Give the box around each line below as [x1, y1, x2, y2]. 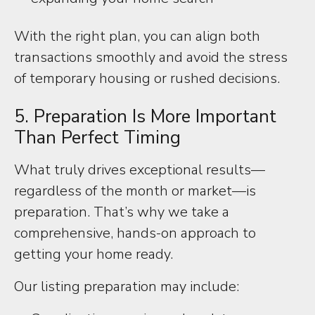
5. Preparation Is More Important [14, 104, 276, 129]
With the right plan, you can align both [14, 27, 260, 46]
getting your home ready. [14, 245, 173, 264]
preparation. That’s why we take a [14, 202, 229, 221]
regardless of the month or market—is [14, 181, 256, 200]
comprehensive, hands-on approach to [14, 224, 256, 243]
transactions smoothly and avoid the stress [14, 48, 288, 67]
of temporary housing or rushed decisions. [14, 69, 280, 88]
